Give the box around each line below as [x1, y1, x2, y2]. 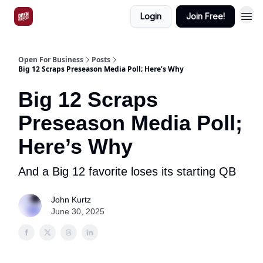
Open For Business [18, 55, 83, 65]
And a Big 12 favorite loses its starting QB [18, 165, 236, 178]
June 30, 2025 [51, 207, 104, 216]
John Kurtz [51, 195, 91, 204]
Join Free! [186, 11, 225, 21]
